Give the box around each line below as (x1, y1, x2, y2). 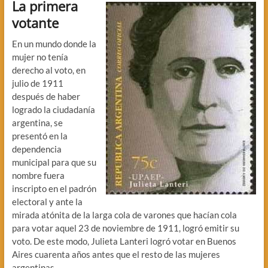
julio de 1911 (11, 77, 63, 89)
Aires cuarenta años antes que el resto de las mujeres (11, 248, 220, 260)
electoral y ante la (11, 196, 83, 207)
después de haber (11, 90, 80, 102)
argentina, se (11, 117, 63, 128)
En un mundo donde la (11, 38, 96, 49)
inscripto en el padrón (11, 182, 96, 194)
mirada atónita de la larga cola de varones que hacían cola (11, 209, 237, 220)
